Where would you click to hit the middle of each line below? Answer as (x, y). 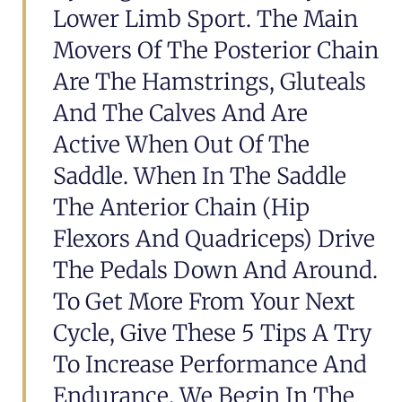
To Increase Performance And (210, 365)
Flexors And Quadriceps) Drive (214, 239)
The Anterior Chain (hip (181, 208)
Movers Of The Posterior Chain (216, 51)
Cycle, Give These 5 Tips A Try (212, 333)
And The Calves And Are (180, 114)
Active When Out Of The (181, 145)
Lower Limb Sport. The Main (205, 19)
